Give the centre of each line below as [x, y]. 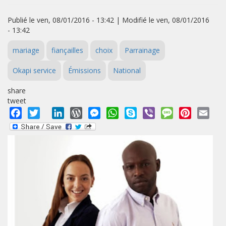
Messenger [122, 112]
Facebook [40, 112]
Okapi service [34, 70]
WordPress [103, 112]
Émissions [84, 70]
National [127, 70]
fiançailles [67, 50]
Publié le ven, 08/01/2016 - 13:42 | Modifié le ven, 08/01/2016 [108, 20]
